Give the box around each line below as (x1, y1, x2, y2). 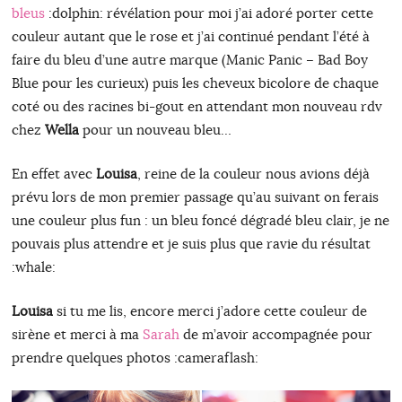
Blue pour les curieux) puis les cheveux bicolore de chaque (11, 74, 379, 92)
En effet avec (11, 165, 96, 183)
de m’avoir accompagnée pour (179, 326, 372, 344)
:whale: (11, 258, 56, 276)
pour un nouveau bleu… (78, 121, 232, 139)
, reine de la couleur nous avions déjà (136, 165, 370, 183)
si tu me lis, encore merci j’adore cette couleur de (52, 302, 367, 320)
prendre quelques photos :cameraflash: (11, 349, 258, 367)
